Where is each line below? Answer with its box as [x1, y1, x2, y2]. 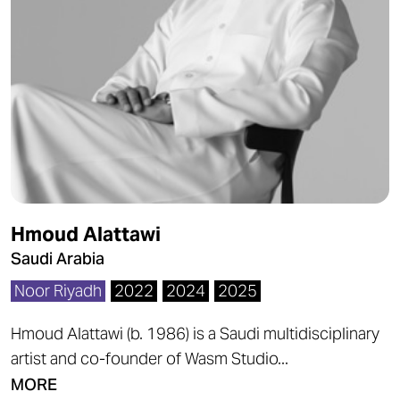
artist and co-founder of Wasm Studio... [11, 348, 288, 369]
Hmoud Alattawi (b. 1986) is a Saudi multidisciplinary [11, 323, 379, 344]
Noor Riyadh [14, 280, 102, 301]
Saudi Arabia [11, 248, 104, 269]
